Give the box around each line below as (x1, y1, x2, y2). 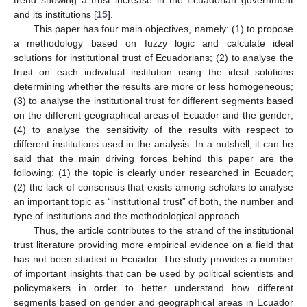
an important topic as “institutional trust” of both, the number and (14, 195, 293, 207)
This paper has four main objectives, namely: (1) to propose (33, 23, 293, 34)
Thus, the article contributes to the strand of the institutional (33, 224, 293, 236)
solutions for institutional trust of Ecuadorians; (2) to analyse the (14, 51, 293, 63)
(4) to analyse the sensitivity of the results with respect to (14, 123, 293, 135)
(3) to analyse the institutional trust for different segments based (14, 95, 293, 106)
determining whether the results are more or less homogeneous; (14, 80, 293, 92)
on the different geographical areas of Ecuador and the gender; (14, 109, 293, 121)
